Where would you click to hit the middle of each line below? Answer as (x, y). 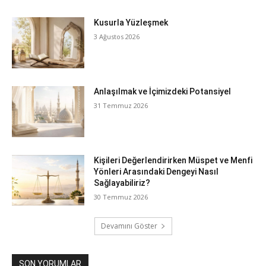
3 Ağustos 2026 (117, 37)
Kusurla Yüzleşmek (131, 23)
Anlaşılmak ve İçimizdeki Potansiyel (163, 91)
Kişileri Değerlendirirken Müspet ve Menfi (173, 160)
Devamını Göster (129, 226)
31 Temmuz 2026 (121, 105)
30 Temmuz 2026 (121, 197)
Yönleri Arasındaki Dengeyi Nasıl (156, 171)
